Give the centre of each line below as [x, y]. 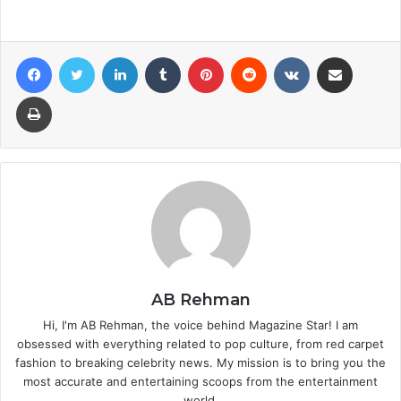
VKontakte [337, 57]
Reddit [284, 57]
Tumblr [199, 57]
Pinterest [248, 57]
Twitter [114, 57]
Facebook [78, 57]
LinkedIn [160, 57]
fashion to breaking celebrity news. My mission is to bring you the [200, 363]
